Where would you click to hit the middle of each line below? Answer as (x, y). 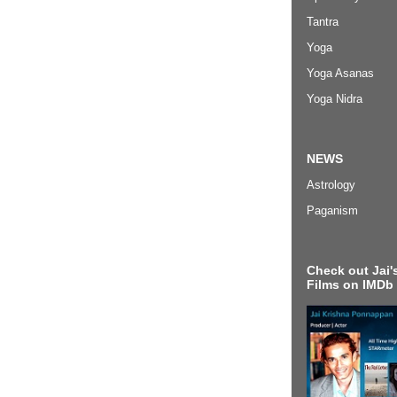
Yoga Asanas (340, 74)
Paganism (332, 210)
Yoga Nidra (335, 99)
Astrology (331, 184)
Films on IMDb (350, 284)
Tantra (323, 22)
